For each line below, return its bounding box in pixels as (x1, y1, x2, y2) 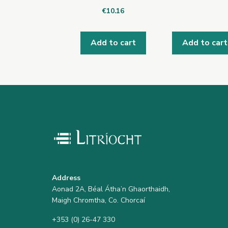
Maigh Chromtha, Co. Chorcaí (52, 195, 145, 205)
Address (52, 173, 80, 183)
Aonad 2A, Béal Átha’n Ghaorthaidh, (52, 184, 170, 194)
